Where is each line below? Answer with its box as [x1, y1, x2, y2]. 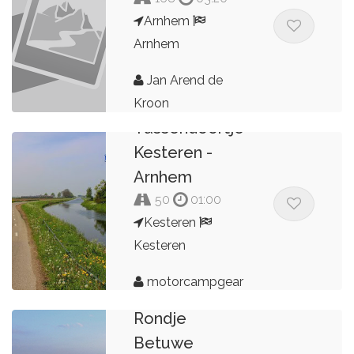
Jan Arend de [144, 73, 224, 88]
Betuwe [134, 333, 194, 352]
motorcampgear [144, 274, 244, 289]
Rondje [134, 308, 187, 328]
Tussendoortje [134, 119, 245, 137]
